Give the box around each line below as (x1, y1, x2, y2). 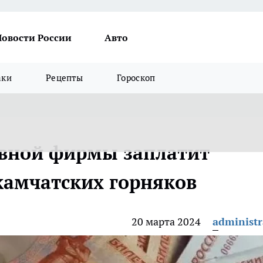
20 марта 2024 (131, 215, 201, 228)
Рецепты (45, 72, 83, 83)
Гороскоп (117, 72, 156, 83)
